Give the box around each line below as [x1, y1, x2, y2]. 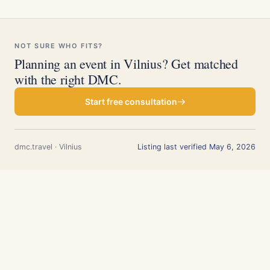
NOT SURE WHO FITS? [14, 42, 103, 50]
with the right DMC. [14, 71, 122, 88]
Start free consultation [84, 96, 177, 107]
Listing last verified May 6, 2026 [137, 142, 256, 151]
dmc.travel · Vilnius [14, 142, 82, 151]
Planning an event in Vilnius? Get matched [14, 55, 238, 72]
